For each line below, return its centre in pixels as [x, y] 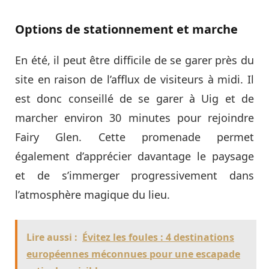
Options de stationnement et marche [126, 29]
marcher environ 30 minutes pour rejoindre [134, 117]
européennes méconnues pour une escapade [133, 254]
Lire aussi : [52, 237]
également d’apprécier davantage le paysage [134, 156]
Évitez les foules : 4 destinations [158, 237]
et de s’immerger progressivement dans [134, 175]
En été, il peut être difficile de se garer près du [134, 60]
